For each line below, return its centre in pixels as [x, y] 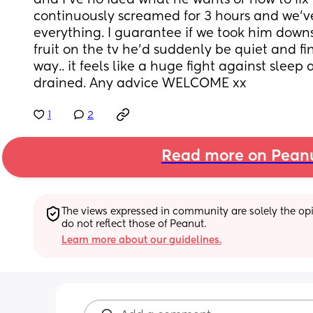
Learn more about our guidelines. [141, 240]
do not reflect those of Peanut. [134, 224]
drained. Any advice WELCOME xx [140, 84]
